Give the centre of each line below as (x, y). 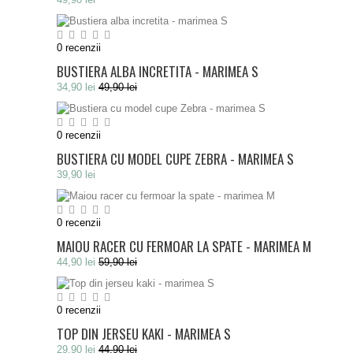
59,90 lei (118, 262)
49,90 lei (118, 87)
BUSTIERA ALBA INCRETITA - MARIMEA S (158, 71)
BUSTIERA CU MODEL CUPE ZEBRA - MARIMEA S (175, 159)
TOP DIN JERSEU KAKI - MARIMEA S (144, 334)
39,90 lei (76, 175)
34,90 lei (76, 87)
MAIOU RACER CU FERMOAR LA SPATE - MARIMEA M (184, 246)
